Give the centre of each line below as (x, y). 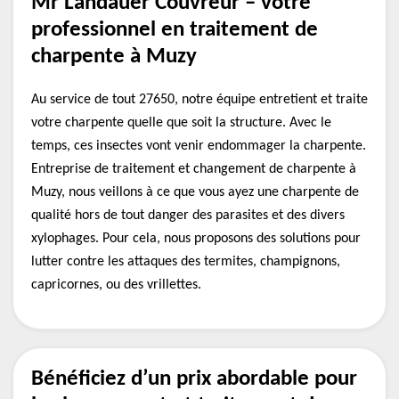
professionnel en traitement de (175, 30)
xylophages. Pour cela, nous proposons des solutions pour (196, 239)
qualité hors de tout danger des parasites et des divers (188, 216)
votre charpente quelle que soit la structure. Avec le (181, 123)
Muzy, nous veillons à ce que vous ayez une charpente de (195, 192)
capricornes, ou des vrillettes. (116, 285)
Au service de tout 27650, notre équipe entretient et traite (199, 100)
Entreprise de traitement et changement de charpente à (194, 169)
